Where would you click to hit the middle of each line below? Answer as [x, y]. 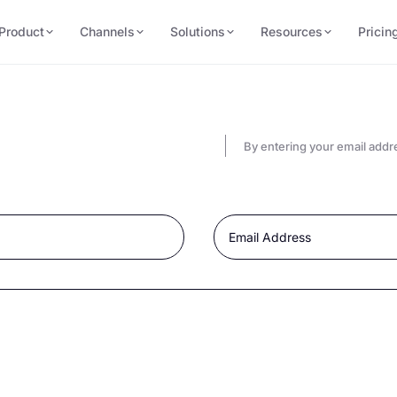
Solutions [197, 31]
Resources [291, 31]
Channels [107, 31]
